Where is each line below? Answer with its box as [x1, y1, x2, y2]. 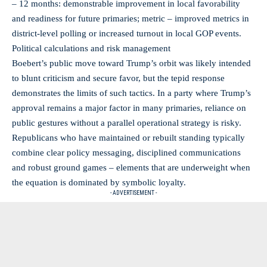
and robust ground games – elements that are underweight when [12, 162, 250, 172]
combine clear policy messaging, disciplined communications [12, 147, 241, 157]
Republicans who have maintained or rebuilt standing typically [12, 132, 245, 142]
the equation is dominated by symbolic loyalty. [12, 177, 186, 187]
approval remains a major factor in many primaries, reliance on [12, 103, 246, 113]
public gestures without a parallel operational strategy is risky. [12, 117, 241, 128]
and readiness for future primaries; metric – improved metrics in [12, 13, 249, 23]
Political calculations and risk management [12, 43, 170, 53]
